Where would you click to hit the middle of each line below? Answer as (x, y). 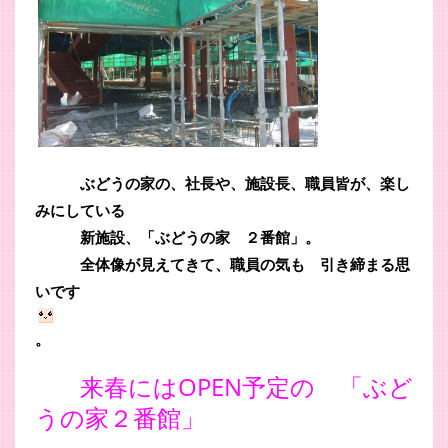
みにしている (80, 209)
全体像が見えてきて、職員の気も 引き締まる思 (222, 263)
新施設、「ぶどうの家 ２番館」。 (177, 236)
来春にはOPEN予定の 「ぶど (246, 386)
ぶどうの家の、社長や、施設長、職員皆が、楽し (222, 182)
